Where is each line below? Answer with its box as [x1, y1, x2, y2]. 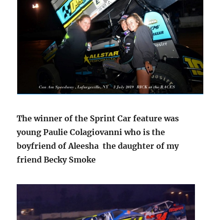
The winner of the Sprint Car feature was [17, 113, 179, 124]
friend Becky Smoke [17, 155, 96, 165]
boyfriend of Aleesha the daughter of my [17, 141, 179, 151]
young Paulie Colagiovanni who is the [17, 127, 165, 137]
